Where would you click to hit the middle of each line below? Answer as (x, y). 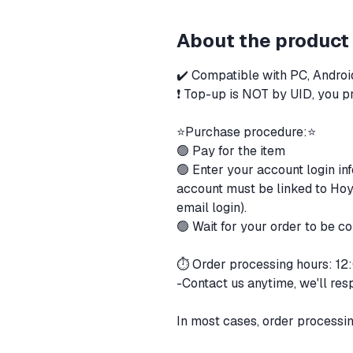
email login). (213, 208)
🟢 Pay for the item (232, 151)
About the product (263, 41)
